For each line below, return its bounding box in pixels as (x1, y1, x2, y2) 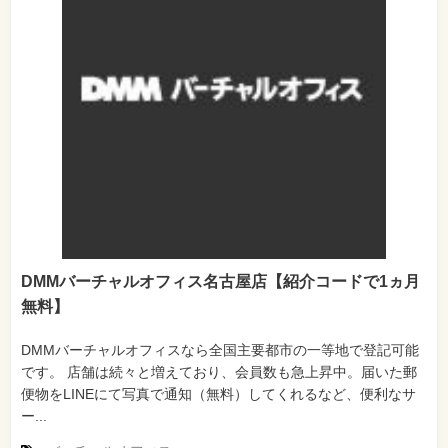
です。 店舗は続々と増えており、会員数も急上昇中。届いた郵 (21, 364, 417, 381)
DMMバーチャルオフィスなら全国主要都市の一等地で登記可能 (21, 342, 419, 359)
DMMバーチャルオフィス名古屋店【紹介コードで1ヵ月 (21, 273, 420, 291)
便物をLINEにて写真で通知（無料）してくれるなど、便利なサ (21, 386, 416, 403)
